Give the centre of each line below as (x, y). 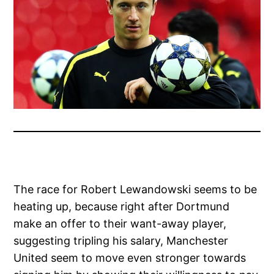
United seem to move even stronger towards (130, 257)
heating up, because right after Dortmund (122, 206)
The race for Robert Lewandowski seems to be (135, 189)
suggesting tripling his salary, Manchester (121, 240)
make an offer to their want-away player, (120, 223)
